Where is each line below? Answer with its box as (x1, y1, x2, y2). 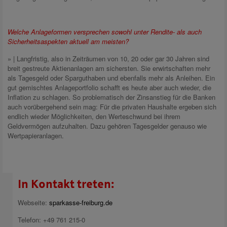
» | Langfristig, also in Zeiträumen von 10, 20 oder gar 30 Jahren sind (8, 54, 209, 64)
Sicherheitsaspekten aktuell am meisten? (8, 36, 129, 47)
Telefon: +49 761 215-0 (18, 215, 85, 225)
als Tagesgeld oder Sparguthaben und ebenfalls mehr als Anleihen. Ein (8, 73, 215, 83)
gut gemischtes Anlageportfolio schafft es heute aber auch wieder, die (8, 83, 211, 93)
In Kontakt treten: (18, 178, 114, 191)
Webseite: (18, 198, 49, 208)
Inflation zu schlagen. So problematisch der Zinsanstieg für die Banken (8, 92, 215, 102)
